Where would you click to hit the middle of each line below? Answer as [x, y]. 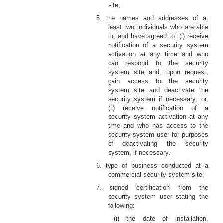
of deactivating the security [158, 144]
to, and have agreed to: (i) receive [158, 36]
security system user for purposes [158, 135]
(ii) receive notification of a [158, 108]
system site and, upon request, [158, 72]
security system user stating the [158, 196]
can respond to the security [158, 63]
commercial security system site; [156, 174]
